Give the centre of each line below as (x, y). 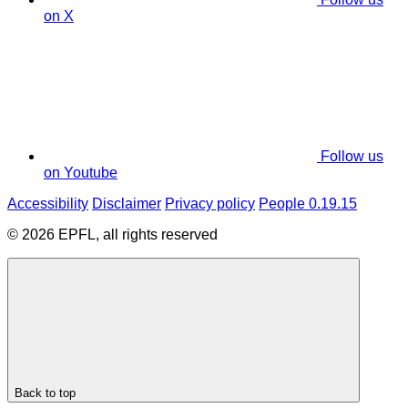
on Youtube (81, 173)
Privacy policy (210, 204)
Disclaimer (127, 204)
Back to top (45, 393)
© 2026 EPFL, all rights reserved (112, 235)
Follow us (352, 157)
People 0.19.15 (308, 204)
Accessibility (48, 204)
